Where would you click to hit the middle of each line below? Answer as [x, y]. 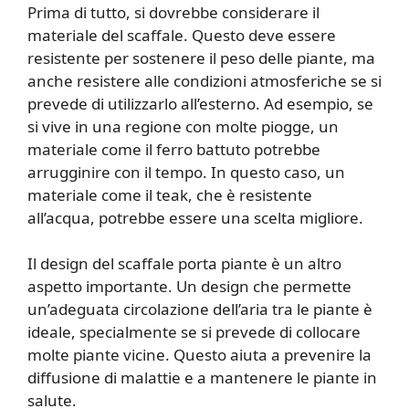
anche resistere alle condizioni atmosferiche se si [204, 80]
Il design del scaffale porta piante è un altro [184, 264]
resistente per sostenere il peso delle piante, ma [201, 58]
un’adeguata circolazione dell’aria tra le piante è [200, 309]
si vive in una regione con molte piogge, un [183, 126]
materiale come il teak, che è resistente [170, 194]
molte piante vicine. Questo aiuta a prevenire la [199, 355]
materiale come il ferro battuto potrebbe [174, 149]
